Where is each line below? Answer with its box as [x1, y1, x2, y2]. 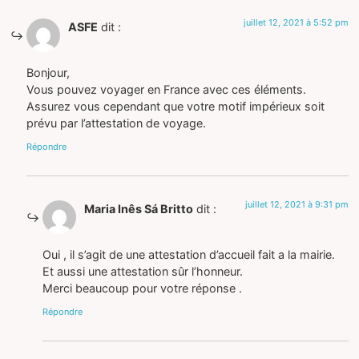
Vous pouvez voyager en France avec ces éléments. [26, 82, 307, 96]
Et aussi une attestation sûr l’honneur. [42, 264, 244, 278]
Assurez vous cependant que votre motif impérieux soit [26, 99, 325, 113]
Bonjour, [26, 65, 71, 79]
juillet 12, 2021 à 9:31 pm [244, 199, 349, 211]
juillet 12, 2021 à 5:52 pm [243, 17, 349, 29]
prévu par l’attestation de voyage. [26, 115, 207, 130]
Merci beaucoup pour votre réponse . [42, 280, 243, 295]
